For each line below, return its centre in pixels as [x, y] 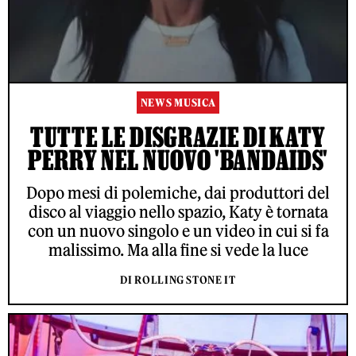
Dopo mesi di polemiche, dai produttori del [178, 192]
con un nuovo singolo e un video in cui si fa [178, 230]
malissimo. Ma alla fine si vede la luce [178, 250]
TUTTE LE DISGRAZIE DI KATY [178, 136]
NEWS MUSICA [178, 103]
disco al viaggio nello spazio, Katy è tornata [178, 211]
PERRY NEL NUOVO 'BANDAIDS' [178, 159]
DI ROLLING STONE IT [178, 280]
